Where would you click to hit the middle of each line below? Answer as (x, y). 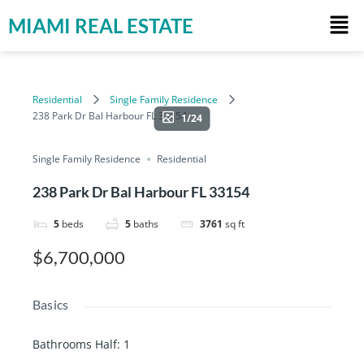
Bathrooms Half (75, 344)
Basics (51, 304)
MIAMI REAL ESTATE (101, 25)
